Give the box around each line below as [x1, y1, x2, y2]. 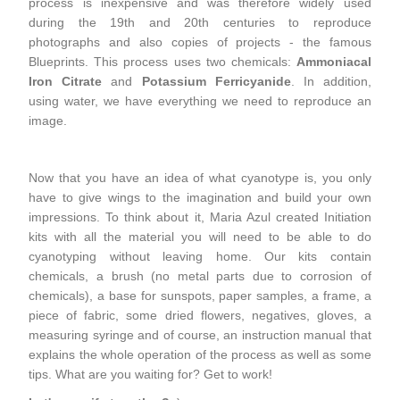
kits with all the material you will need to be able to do [29, 229, 371, 244]
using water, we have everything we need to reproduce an [29, 93, 371, 108]
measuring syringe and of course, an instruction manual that [29, 327, 371, 342]
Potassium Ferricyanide [141, 73, 291, 88]
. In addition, [290, 73, 371, 88]
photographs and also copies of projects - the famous [29, 34, 371, 49]
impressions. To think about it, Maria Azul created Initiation [29, 209, 371, 224]
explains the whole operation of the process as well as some [29, 346, 371, 362]
